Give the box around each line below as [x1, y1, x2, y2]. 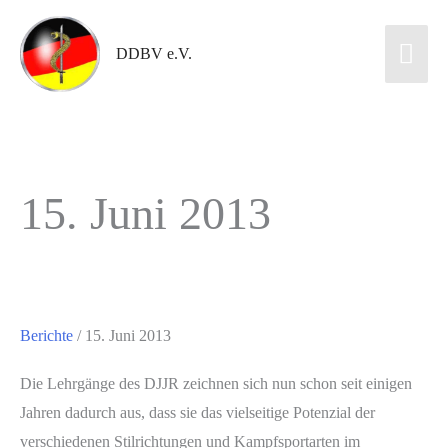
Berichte [20, 327, 73, 345]
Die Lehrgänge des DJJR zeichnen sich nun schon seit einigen [20, 375, 412, 393]
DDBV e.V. [116, 45, 192, 63]
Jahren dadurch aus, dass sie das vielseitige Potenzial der [20, 404, 375, 422]
